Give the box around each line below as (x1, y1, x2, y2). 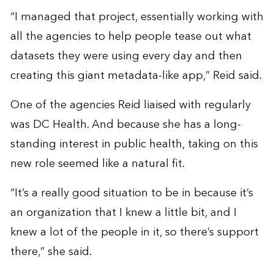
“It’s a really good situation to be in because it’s (10, 183, 253, 202)
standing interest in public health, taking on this (10, 134, 258, 154)
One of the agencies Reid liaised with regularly (10, 95, 251, 114)
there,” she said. (10, 242, 92, 261)
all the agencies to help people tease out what (10, 26, 251, 46)
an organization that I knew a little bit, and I (10, 202, 237, 222)
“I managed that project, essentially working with (10, 7, 264, 26)
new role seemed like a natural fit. (10, 154, 185, 173)
